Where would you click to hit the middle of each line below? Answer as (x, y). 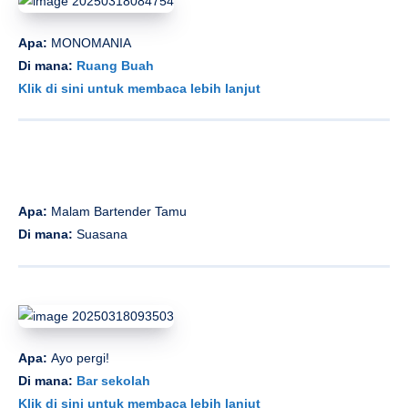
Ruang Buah (115, 65)
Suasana (100, 235)
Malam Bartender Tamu (119, 212)
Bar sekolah (113, 380)
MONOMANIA (91, 42)
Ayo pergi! (80, 357)
